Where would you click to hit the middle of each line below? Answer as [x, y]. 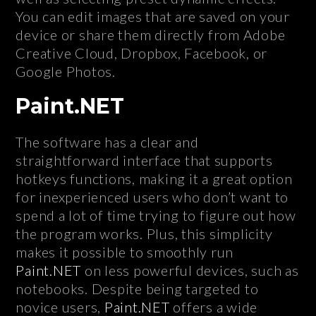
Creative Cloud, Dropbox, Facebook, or [142, 53]
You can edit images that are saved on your [153, 17]
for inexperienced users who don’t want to [152, 197]
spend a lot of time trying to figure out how [156, 215]
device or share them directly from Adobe [151, 35]
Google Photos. [66, 72]
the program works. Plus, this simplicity [144, 234]
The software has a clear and [107, 142]
